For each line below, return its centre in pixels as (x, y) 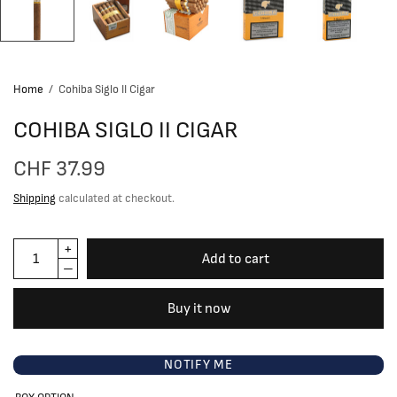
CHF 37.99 (59, 170)
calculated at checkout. (115, 199)
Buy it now (198, 309)
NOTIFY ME (198, 365)
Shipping (35, 199)
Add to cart (235, 259)
